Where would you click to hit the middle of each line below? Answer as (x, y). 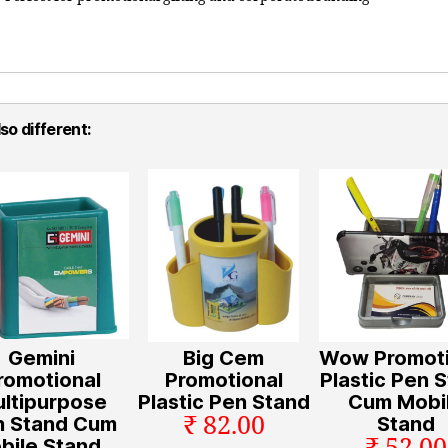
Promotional (223, 380)
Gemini (42, 358)
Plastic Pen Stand (223, 402)
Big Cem (224, 358)
